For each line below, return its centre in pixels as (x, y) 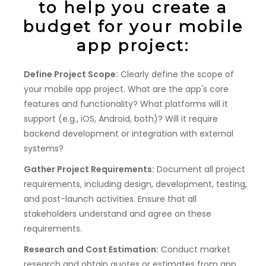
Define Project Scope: (71, 74)
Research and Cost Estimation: (91, 249)
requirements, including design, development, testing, (135, 184)
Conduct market (194, 249)
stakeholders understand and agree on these (118, 213)
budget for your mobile (133, 26)
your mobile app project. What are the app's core (126, 89)
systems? (44, 148)
